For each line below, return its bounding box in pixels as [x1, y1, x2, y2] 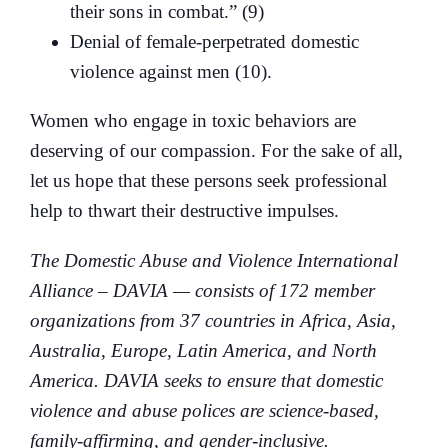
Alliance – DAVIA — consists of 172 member [30, 279, 375, 301]
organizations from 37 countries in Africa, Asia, [30, 309, 396, 331]
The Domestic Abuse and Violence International [30, 249, 398, 271]
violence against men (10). [70, 60, 272, 82]
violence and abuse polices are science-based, [30, 399, 379, 421]
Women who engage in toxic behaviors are [30, 109, 356, 131]
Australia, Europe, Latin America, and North [30, 339, 377, 361]
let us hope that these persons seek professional [30, 169, 387, 191]
